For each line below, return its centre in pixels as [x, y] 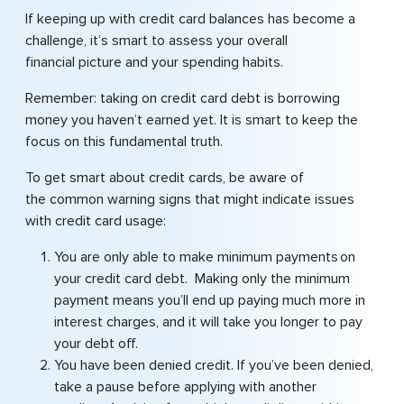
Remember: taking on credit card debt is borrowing [183, 98]
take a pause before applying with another [185, 387]
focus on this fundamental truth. [128, 142]
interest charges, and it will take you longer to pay [208, 322]
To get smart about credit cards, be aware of [165, 178]
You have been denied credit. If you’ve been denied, [214, 365]
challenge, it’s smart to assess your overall [156, 41]
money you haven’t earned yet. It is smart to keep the [192, 120]
